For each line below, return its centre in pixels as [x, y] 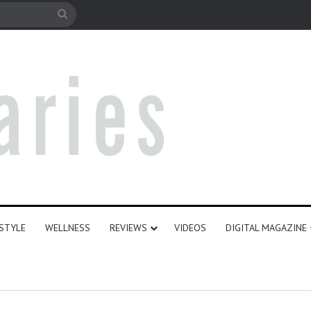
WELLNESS [67, 228]
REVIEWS [128, 228]
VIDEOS [190, 228]
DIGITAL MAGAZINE [266, 228]
